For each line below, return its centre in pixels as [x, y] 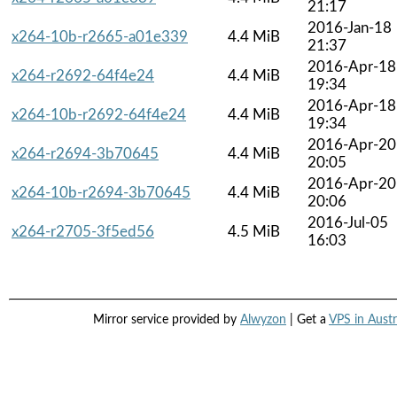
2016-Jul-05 [348, 222]
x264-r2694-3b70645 [85, 153]
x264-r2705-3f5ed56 [83, 231]
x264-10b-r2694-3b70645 [101, 192]
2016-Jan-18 [350, 27]
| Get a [307, 320]
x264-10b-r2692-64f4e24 [99, 114]
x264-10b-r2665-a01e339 [100, 36]
